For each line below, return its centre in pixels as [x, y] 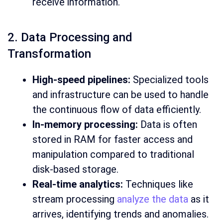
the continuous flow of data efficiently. [117, 110]
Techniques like [158, 184]
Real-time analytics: [78, 184]
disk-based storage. [75, 169]
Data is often [167, 125]
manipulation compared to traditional [113, 155]
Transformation [49, 54]
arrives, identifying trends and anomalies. [120, 214]
